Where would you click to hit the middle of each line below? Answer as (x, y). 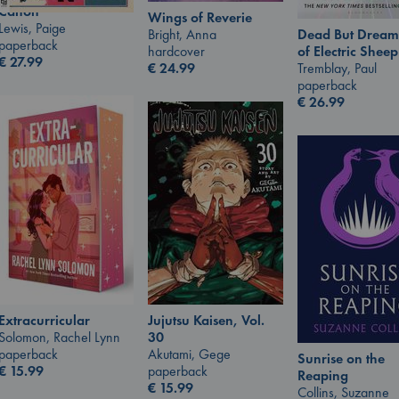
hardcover (176, 51)
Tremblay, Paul (337, 69)
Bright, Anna (182, 34)
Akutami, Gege (189, 354)
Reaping (323, 376)
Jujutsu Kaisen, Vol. (206, 321)
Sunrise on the (341, 359)
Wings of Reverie (200, 17)
